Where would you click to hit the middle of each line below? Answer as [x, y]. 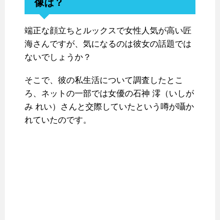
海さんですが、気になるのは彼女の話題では [108, 44]
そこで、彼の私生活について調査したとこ [104, 81]
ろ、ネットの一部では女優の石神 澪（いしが [109, 94]
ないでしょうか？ [58, 57]
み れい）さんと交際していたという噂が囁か [109, 107]
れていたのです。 [58, 120]
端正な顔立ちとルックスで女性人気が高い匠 [108, 31]
